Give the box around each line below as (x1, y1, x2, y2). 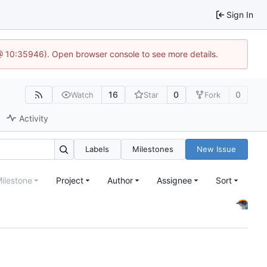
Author (107, 175, 133, 185)
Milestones (132, 144, 174, 154)
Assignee (157, 175, 192, 185)
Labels (85, 144, 110, 154)
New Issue (197, 144, 237, 154)
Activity (18, 113, 48, 123)
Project (56, 175, 83, 185)
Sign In (226, 9, 253, 20)
